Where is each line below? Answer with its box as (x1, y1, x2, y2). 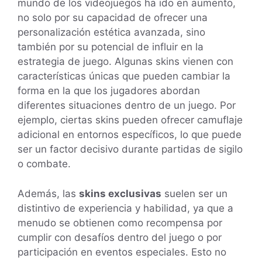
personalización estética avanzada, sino (18, 26, 205, 39)
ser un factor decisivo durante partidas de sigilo (18, 143, 243, 156)
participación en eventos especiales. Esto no (18, 246, 226, 258)
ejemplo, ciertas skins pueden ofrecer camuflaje (18, 114, 243, 126)
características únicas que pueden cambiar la (18, 70, 230, 82)
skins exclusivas (79, 187, 161, 199)
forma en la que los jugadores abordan (18, 85, 200, 97)
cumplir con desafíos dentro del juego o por (18, 231, 222, 243)
